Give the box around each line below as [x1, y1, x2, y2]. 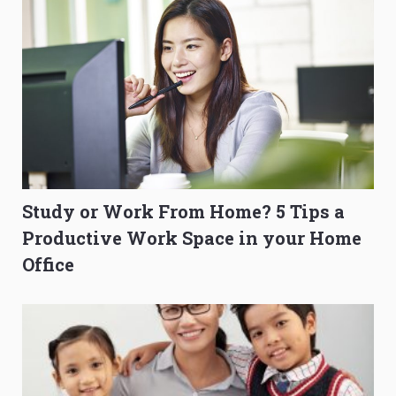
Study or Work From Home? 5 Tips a [22, 199, 345, 223]
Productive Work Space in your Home [22, 225, 362, 249]
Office [22, 252, 74, 276]
